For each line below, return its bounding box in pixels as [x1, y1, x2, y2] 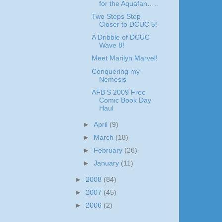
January [94, 159, 121, 167]
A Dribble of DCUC [91, 34, 150, 42]
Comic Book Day [99, 96, 151, 104]
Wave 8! [99, 42, 124, 50]
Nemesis [99, 75, 126, 83]
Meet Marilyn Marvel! [91, 55, 158, 62]
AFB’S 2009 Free [91, 88, 146, 96]
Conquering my [91, 67, 140, 75]
